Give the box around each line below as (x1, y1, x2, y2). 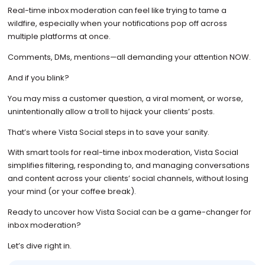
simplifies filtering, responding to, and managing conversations (7, 160, 250, 172)
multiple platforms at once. (7, 30, 112, 42)
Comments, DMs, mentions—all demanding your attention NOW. (7, 51, 253, 63)
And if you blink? (7, 72, 71, 83)
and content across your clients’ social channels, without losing (7, 173, 248, 185)
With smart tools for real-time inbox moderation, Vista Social (7, 147, 238, 159)
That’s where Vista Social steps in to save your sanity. (7, 126, 209, 138)
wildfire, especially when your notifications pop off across (7, 17, 227, 29)
